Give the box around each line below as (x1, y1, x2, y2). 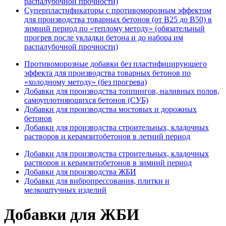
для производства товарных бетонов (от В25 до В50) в (24, 15, 212, 24)
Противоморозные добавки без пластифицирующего (24, 59, 207, 68)
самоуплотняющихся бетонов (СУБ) (24, 95, 148, 104)
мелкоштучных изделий (24, 185, 106, 194)
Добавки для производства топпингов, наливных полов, (24, 86, 219, 95)
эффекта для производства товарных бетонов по (24, 68, 191, 77)
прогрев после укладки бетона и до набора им (24, 33, 183, 42)
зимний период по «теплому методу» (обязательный (24, 24, 205, 33)
